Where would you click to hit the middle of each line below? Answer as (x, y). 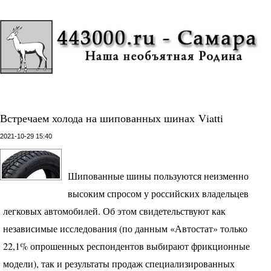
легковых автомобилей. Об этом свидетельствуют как (114, 211)
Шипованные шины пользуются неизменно (158, 176)
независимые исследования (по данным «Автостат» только (125, 228)
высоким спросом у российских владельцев (158, 193)
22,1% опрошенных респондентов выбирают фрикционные (126, 246)
